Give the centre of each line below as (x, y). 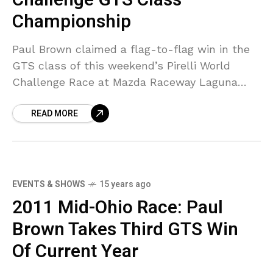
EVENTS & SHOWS (49, 184)
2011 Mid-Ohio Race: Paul (118, 207)
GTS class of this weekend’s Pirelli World (121, 65)
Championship (72, 22)
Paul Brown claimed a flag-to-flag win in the (131, 49)
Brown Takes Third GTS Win (125, 229)
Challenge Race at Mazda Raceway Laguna (125, 82)
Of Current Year (75, 251)
